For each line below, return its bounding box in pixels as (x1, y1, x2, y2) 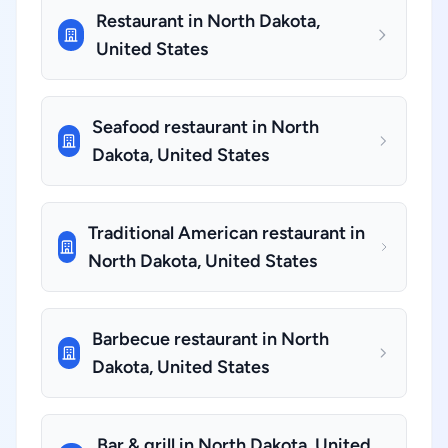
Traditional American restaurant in (88, 222, 366, 244)
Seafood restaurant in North (92, 116, 320, 138)
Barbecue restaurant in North (91, 328, 329, 350)
